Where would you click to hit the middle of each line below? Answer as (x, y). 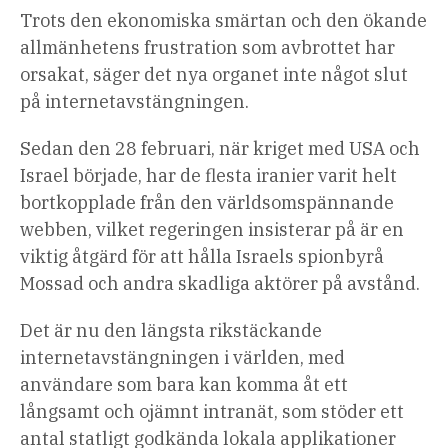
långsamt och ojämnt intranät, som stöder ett (212, 412)
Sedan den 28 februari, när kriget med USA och (220, 149)
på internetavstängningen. (134, 102)
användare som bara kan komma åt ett (184, 385)
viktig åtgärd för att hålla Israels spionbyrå (202, 257)
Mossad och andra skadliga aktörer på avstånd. (220, 284)
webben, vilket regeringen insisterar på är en (212, 230)
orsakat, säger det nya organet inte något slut (214, 75)
